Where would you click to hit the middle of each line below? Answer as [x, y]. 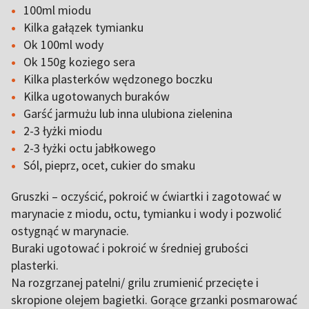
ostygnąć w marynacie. [71, 231]
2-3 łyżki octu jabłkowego [91, 148]
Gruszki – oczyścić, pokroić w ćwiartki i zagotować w [146, 196]
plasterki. [36, 265]
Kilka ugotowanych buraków [98, 96]
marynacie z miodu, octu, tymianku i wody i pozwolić [146, 213]
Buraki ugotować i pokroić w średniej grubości [130, 248]
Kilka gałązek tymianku [85, 27]
